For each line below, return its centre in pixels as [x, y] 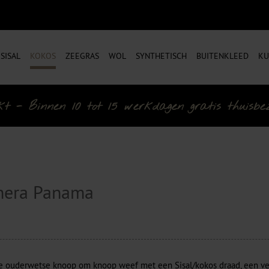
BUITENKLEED [222, 56]
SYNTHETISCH [161, 56]
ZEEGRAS [82, 56]
